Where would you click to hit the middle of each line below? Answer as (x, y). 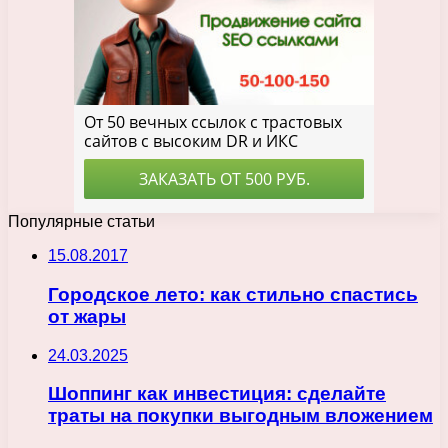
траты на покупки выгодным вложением (240, 416)
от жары (87, 316)
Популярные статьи (81, 222)
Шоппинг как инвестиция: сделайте (217, 394)
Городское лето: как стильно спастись (233, 294)
